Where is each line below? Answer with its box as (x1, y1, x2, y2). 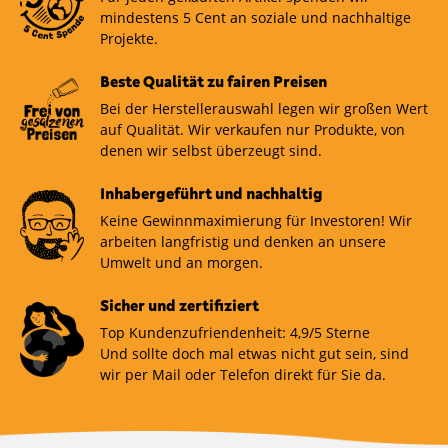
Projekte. (100, 29, 158, 49)
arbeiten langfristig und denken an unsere (100, 232, 386, 252)
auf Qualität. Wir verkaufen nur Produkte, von (100, 120, 405, 140)
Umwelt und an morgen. (100, 253, 263, 273)
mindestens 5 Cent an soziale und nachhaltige (100, 8, 411, 28)
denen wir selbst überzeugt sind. (100, 141, 322, 161)
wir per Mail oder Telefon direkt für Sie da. (100, 365, 386, 385)
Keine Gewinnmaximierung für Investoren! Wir (100, 211, 412, 231)
